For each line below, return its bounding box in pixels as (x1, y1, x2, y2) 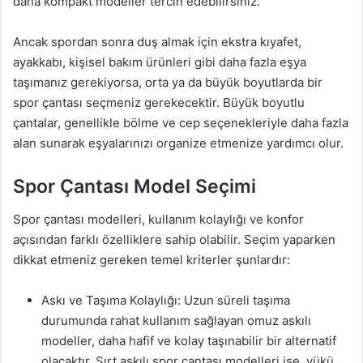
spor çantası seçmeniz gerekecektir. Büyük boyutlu (13, 95, 305, 111)
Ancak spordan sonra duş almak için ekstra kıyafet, (13, 34, 301, 50)
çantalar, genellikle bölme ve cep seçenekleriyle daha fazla (13, 115, 348, 131)
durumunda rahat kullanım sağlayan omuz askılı (41, 312, 311, 328)
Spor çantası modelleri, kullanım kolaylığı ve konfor (13, 211, 304, 227)
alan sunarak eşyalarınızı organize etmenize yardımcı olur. (13, 135, 344, 152)
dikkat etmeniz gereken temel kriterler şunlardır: (13, 251, 290, 267)
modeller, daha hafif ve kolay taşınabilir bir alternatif (41, 332, 336, 348)
